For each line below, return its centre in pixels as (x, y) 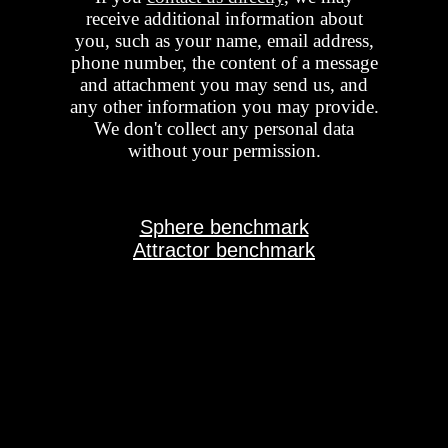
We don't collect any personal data (224, 128)
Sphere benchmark (224, 227)
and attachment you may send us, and (224, 84)
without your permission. (224, 150)
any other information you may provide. (224, 106)
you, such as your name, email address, (224, 40)
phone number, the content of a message (224, 62)
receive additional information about (224, 18)
